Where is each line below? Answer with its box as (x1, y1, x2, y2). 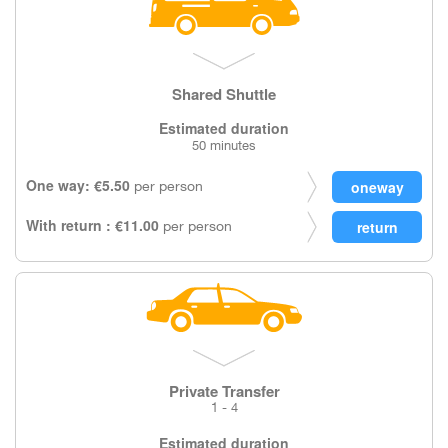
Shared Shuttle (172, 83, 276, 105)
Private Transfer (168, 380, 280, 402)
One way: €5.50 (26, 175, 130, 195)
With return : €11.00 (26, 215, 159, 235)
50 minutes (192, 141, 256, 153)
